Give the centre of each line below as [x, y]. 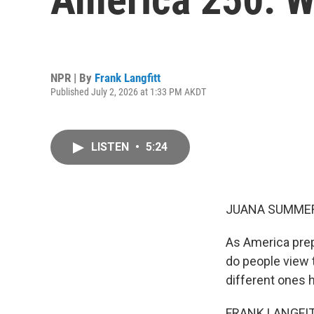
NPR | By [73, 77]
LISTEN [111, 147]
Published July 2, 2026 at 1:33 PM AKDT [128, 91]
